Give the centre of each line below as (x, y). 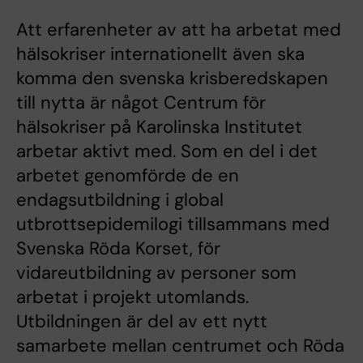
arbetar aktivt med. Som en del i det (167, 152)
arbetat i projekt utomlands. (132, 297)
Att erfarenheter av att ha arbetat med (179, 30)
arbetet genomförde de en (128, 176)
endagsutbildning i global (120, 200)
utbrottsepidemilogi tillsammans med (173, 224)
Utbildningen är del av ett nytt (142, 322)
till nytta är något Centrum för (141, 103)
